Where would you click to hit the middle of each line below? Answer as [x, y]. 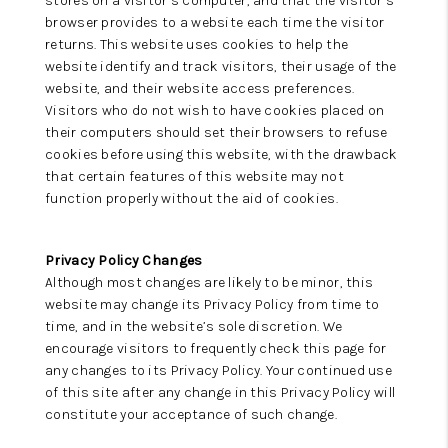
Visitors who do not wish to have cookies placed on [215, 110]
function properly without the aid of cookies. [191, 198]
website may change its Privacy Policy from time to [212, 304]
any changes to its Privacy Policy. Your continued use [219, 370]
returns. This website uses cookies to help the [197, 44]
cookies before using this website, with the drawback [221, 154]
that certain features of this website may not [194, 176]
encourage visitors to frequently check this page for [216, 348]
